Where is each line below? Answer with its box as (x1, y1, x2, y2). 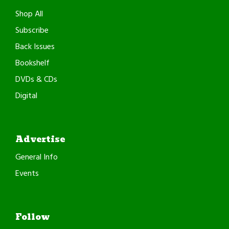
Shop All (15, 7, 43, 21)
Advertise (15, 132, 65, 146)
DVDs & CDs (15, 73, 57, 86)
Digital (15, 89, 37, 103)
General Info (15, 150, 58, 164)
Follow (15, 210, 50, 223)
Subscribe (15, 24, 49, 37)
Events (15, 167, 39, 180)
